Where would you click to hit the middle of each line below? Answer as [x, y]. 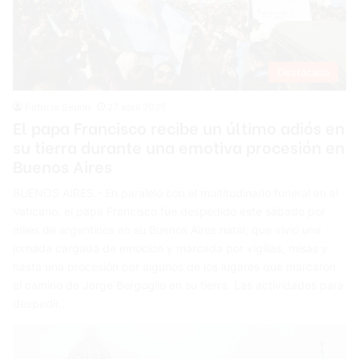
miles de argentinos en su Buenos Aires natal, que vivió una [167, 230]
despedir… [41, 304]
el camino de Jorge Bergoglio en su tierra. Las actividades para [179, 285]
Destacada [303, 73]
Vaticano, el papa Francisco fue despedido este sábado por [169, 212]
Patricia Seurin [58, 107]
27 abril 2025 [137, 107]
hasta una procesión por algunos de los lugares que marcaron [175, 267]
